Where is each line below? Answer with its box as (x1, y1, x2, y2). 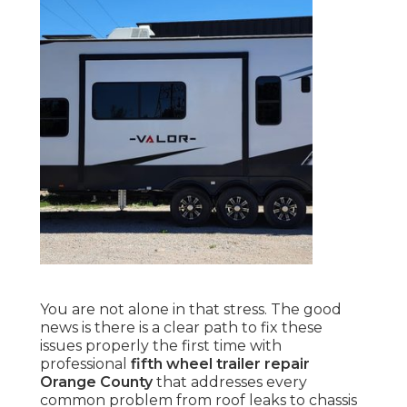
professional (40, 355, 131, 373)
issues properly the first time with (40, 337, 282, 355)
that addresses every (153, 373, 307, 392)
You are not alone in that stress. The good (40, 301, 342, 319)
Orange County (40, 373, 153, 392)
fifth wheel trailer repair (131, 355, 310, 373)
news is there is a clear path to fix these (40, 319, 323, 337)
